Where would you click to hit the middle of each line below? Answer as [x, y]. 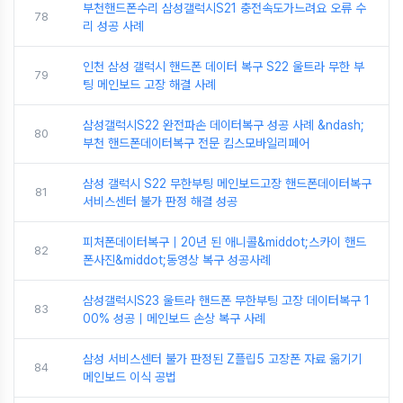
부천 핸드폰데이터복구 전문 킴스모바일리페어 [196, 143]
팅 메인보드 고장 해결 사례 [149, 85]
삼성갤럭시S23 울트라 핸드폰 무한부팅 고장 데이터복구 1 [226, 301]
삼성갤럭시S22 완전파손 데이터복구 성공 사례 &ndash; [224, 125]
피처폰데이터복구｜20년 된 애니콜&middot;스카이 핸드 [224, 242]
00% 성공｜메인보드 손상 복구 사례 [174, 319]
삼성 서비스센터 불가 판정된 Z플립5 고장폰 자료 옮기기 [222, 359]
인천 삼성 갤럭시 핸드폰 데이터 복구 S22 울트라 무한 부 [224, 67]
